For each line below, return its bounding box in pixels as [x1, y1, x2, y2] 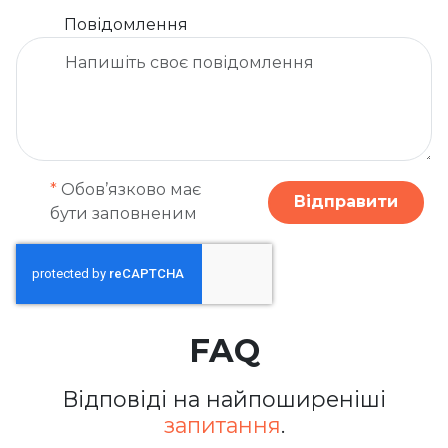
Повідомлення [64, 14, 188, 34]
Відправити [294, 192, 399, 212]
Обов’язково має [57, 180, 202, 200]
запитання [163, 412, 281, 439]
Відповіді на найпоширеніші [62, 386, 386, 413]
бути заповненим [50, 204, 198, 224]
